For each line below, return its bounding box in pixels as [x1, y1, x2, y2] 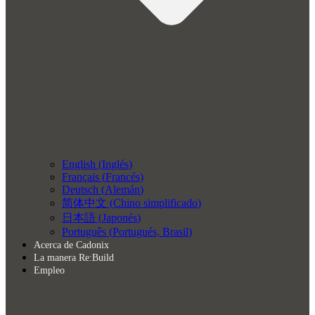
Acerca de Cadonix [34, 240, 109, 251]
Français [62, 171, 99, 184]
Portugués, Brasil [112, 226, 188, 238]
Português [62, 226, 106, 238]
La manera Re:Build [34, 252, 114, 264]
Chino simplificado [113, 197, 198, 210]
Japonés [102, 212, 137, 224]
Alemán [105, 184, 140, 196]
